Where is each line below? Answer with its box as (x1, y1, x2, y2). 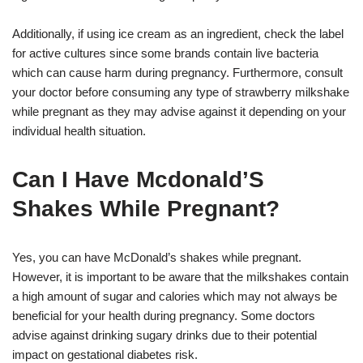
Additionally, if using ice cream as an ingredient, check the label (12, 27, 344, 41)
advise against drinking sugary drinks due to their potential (12, 328, 317, 343)
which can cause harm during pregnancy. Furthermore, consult (12, 66, 343, 80)
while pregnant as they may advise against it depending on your (12, 105, 346, 119)
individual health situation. (12, 124, 146, 139)
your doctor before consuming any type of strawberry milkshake (12, 85, 349, 100)
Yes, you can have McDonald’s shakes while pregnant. (12, 250, 301, 265)
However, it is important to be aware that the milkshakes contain (12, 270, 348, 284)
